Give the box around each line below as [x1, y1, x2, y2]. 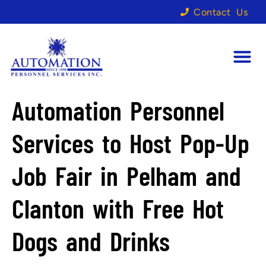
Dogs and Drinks [12, 224, 170, 257]
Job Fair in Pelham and [12, 159, 241, 192]
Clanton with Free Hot [12, 192, 224, 224]
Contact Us [194, 6, 248, 18]
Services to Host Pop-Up [12, 126, 249, 159]
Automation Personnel [12, 94, 224, 126]
